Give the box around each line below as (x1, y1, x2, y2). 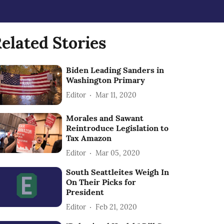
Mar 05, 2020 (95, 148, 140, 157)
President (66, 187, 104, 197)
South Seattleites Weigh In (66, 167, 169, 177)
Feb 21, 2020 (95, 202, 137, 211)
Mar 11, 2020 (95, 90, 137, 99)
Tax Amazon (66, 133, 112, 143)
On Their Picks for (66, 177, 136, 187)
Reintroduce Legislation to (66, 123, 169, 133)
